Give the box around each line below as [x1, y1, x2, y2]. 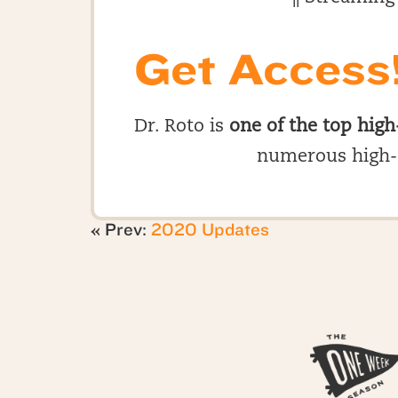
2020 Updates [151, 219, 269, 240]
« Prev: [91, 219, 151, 240]
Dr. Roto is [134, 118, 229, 136]
